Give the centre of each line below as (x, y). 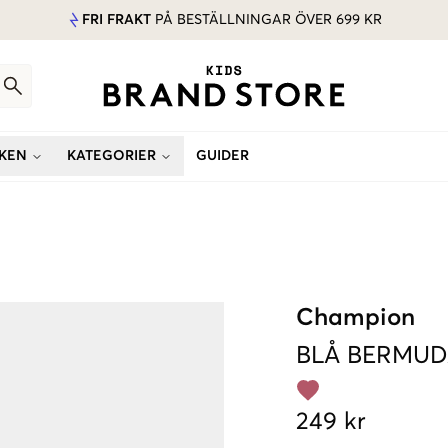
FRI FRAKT (116, 20)
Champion (355, 318)
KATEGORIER (111, 156)
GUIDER (222, 156)
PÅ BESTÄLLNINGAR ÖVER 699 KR (266, 20)
